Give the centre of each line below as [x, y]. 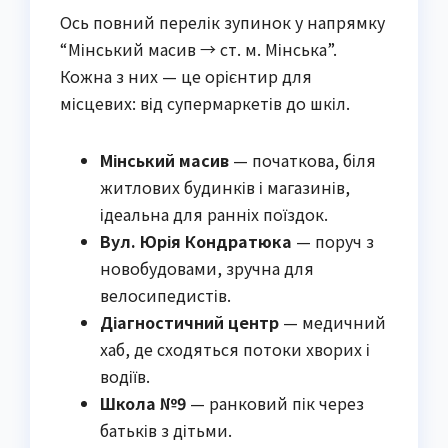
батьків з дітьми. [166, 430]
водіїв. [125, 376]
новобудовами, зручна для [207, 268]
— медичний [332, 322]
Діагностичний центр [189, 322]
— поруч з [333, 241]
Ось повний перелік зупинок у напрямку [222, 22]
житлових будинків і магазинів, [225, 187]
